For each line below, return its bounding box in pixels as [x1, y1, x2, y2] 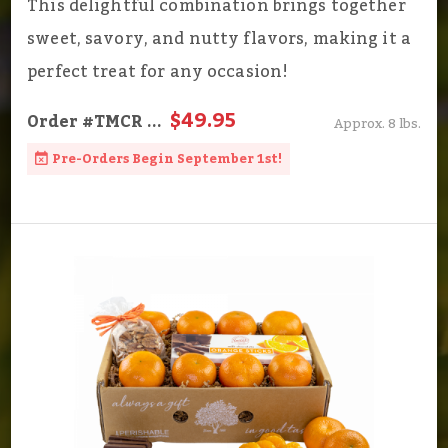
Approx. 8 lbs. [333, 111, 421, 138]
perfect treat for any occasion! [27, 56, 289, 89]
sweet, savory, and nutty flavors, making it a [27, 23, 411, 56]
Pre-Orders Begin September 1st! [52, 146, 283, 173]
